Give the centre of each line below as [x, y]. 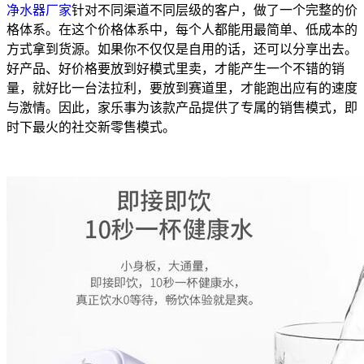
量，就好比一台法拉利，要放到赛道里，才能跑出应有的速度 [182, 88]
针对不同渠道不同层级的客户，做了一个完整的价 [214, 10]
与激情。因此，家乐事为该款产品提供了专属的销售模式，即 [182, 107]
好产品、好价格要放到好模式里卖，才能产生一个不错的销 [175, 68]
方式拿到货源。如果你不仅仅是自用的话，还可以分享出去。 [182, 49]
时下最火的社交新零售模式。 [91, 127]
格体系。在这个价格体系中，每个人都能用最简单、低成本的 [182, 29]
